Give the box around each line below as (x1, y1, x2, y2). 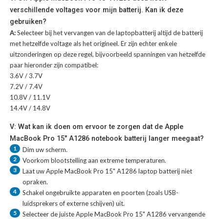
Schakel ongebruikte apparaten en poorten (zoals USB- (22, 188, 178, 197)
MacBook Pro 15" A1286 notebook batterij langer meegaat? (10, 134, 204, 142)
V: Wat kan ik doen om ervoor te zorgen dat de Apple (10, 122, 183, 131)
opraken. (22, 177, 48, 186)
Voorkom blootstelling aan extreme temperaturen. (22, 156, 166, 164)
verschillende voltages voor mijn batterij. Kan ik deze (10, 5, 183, 14)
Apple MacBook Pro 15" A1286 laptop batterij (46, 167, 180, 175)
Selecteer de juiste (22, 210, 76, 218)
